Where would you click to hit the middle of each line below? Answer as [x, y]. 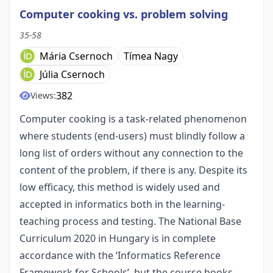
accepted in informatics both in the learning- [122, 204]
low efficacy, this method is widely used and [120, 187]
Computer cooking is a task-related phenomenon [133, 119]
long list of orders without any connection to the [131, 153]
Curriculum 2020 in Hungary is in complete [118, 239]
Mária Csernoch [76, 56]
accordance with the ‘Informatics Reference [120, 256]
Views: [43, 96]
